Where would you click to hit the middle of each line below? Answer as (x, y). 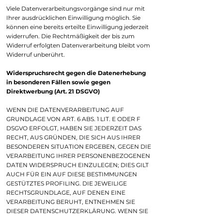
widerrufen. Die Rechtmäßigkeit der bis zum (70, 36)
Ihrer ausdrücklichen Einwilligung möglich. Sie (73, 18)
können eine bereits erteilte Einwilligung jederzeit (77, 27)
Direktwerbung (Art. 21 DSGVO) (53, 91)
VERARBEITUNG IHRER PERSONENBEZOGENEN (78, 156)
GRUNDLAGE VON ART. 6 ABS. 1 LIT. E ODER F (73, 119)
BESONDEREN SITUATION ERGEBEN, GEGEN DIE (79, 147)
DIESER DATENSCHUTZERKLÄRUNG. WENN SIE (77, 211)
